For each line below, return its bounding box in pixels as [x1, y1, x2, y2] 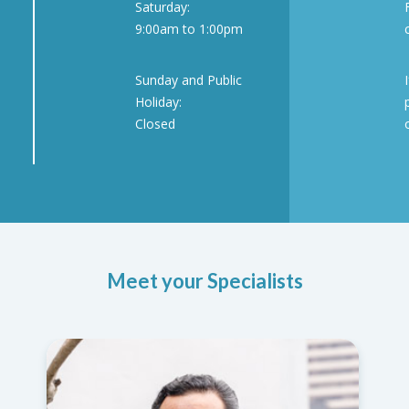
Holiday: [135, 93, 182, 110]
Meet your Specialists [106, 268, 303, 293]
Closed [135, 115, 175, 132]
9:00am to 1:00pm [135, 20, 243, 37]
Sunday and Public [135, 71, 242, 89]
